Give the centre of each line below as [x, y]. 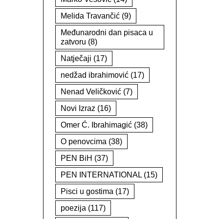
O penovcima [83, 142]
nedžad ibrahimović [94, 75]
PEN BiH [76, 158]
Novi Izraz [78, 108]
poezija [73, 208]
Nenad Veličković [91, 92]
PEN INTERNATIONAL [101, 175]
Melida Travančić [90, 16]
